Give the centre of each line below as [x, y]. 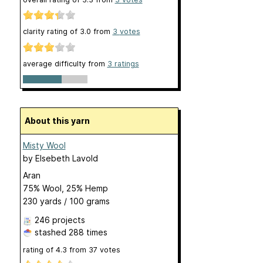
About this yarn [60, 120]
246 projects [60, 220]
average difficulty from [65, 63]
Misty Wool [44, 145]
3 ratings [123, 63]
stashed [50, 232]
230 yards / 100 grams [66, 201]
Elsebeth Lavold [66, 158]
